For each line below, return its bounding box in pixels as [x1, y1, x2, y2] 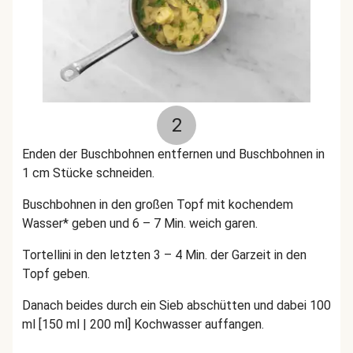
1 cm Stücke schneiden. [22, 165, 154, 180]
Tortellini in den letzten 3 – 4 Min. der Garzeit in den [22, 247, 307, 262]
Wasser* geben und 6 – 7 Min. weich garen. [22, 216, 258, 231]
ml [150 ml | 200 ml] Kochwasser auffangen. [22, 317, 264, 332]
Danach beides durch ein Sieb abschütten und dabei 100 [22, 298, 331, 313]
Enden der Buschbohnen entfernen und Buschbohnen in [22, 147, 325, 162]
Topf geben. [22, 266, 90, 281]
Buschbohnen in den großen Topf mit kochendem [22, 197, 293, 212]
